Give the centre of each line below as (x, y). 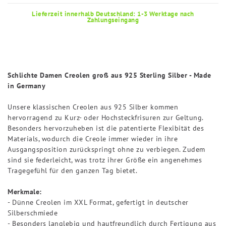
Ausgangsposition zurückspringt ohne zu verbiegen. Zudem (106, 149)
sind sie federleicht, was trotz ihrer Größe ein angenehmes (105, 160)
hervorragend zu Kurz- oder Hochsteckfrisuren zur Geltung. (105, 117)
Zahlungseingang (113, 19)
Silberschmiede (33, 213)
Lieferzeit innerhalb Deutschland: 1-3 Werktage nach (113, 13)
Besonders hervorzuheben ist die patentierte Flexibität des (106, 128)
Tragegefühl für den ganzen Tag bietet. (72, 170)
